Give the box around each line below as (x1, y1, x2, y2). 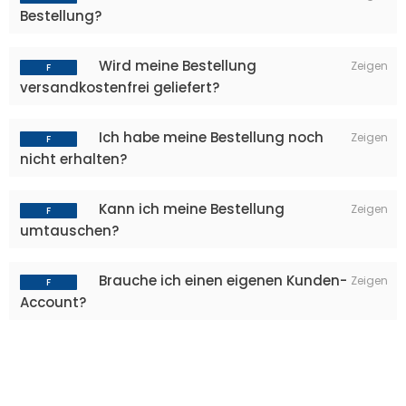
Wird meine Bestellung (95, 56, 256, 75)
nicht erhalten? (20, 150, 127, 169)
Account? (20, 293, 86, 312)
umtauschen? (20, 221, 119, 240)
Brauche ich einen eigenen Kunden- (95, 271, 347, 290)
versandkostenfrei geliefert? (20, 78, 219, 97)
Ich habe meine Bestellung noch (95, 128, 324, 147)
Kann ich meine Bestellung (95, 199, 285, 218)
